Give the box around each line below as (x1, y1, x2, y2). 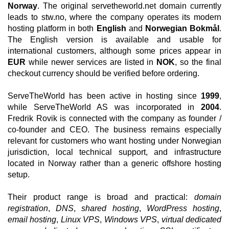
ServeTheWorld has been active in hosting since (8, 91, 201, 100)
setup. (8, 170, 30, 179)
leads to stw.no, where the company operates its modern (8, 13, 221, 21)
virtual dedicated (161, 215, 222, 224)
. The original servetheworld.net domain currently (37, 2, 221, 10)
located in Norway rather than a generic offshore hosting (8, 159, 221, 168)
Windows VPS (104, 215, 157, 224)
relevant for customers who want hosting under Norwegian (8, 136, 221, 145)
